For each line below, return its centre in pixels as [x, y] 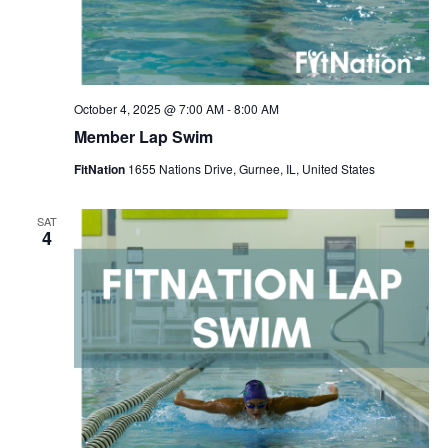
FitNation [100, 169]
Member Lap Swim [143, 136]
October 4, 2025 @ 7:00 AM [148, 108]
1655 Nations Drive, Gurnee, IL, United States [251, 168]
